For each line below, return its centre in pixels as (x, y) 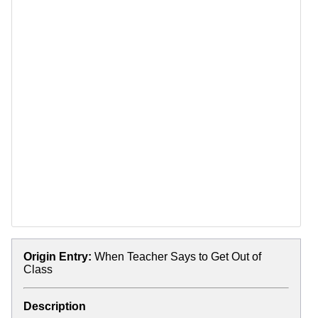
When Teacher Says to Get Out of (178, 257)
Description (55, 306)
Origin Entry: (57, 257)
